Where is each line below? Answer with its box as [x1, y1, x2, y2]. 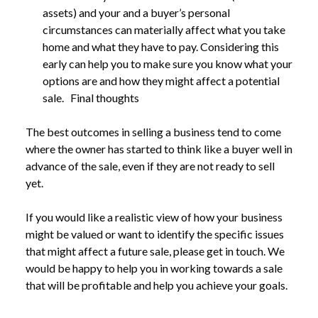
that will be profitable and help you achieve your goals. [26, 278, 287, 292]
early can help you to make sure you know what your [43, 57, 292, 70]
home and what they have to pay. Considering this [43, 40, 279, 53]
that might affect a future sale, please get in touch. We [26, 244, 285, 258]
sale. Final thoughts [43, 91, 139, 104]
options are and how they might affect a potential [43, 74, 280, 87]
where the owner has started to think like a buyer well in [26, 142, 292, 155]
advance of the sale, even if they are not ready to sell [26, 159, 275, 172]
